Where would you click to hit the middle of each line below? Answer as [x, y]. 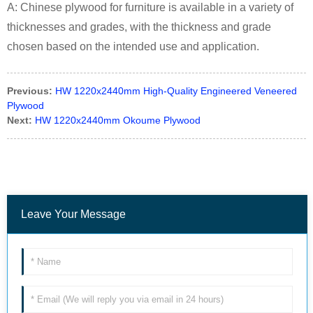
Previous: [30, 90]
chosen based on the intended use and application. [133, 46]
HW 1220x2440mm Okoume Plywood [118, 120]
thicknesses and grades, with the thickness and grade [139, 27]
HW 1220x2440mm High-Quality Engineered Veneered [176, 90]
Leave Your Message [73, 214]
